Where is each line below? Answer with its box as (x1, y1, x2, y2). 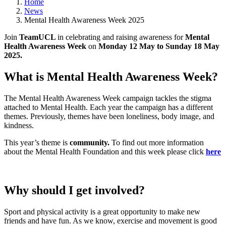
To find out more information (109, 138, 204, 147)
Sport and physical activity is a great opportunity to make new (4, 207, 200, 216)
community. (70, 138, 109, 147)
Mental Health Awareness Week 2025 (24, 15, 144, 24)
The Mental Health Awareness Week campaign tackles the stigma (4, 93, 211, 102)
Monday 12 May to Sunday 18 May (98, 41, 219, 50)
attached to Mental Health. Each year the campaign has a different (4, 102, 213, 111)
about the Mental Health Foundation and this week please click (4, 147, 206, 156)
